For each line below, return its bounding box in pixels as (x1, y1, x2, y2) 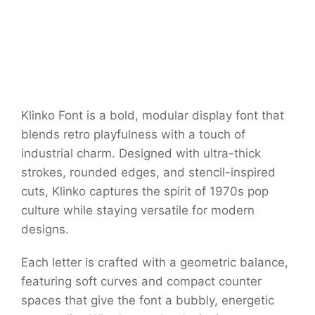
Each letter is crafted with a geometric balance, (21, 255, 288, 270)
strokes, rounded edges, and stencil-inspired (21, 165, 276, 180)
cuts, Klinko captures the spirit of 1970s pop (21, 184, 269, 199)
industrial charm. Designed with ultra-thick (21, 146, 261, 161)
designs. (21, 222, 69, 237)
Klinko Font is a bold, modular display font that (21, 108, 284, 123)
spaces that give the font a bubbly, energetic (21, 293, 274, 308)
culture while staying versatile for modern (21, 203, 255, 218)
